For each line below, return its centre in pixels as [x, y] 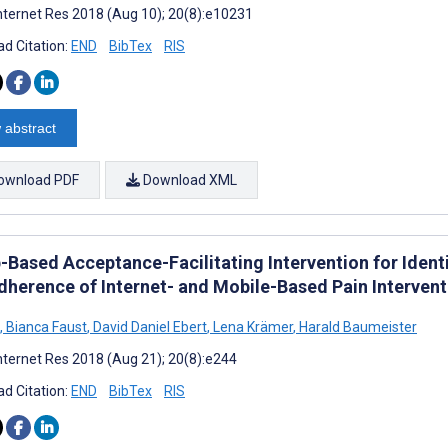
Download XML [188, 180]
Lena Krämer [251, 327]
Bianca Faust [45, 327]
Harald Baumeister [356, 327]
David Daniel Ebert [148, 327]
